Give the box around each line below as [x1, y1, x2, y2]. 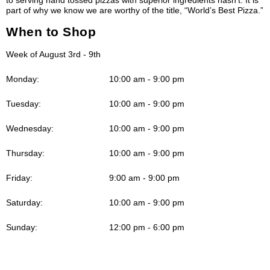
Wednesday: [6, 123, 54, 133]
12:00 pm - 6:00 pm [109, 222, 185, 232]
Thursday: [6, 148, 45, 158]
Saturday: [6, 197, 43, 207]
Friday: [6, 172, 33, 183]
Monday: [6, 74, 39, 84]
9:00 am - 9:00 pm [109, 172, 180, 183]
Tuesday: [6, 98, 41, 108]
